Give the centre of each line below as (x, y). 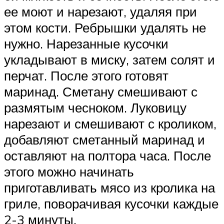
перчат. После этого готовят (86, 76)
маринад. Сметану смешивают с (101, 92)
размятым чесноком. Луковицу (95, 108)
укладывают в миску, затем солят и (109, 60)
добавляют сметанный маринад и (104, 140)
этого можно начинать (69, 172)
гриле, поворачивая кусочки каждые (111, 204)
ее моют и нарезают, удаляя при (100, 12)
